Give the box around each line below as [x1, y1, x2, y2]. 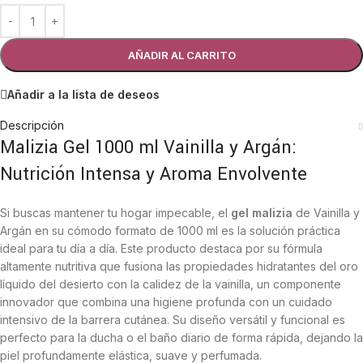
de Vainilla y [293, 206, 360, 220]
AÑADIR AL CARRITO [127, 49, 236, 62]
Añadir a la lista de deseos [7, 87, 160, 101]
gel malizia [231, 206, 293, 220]
